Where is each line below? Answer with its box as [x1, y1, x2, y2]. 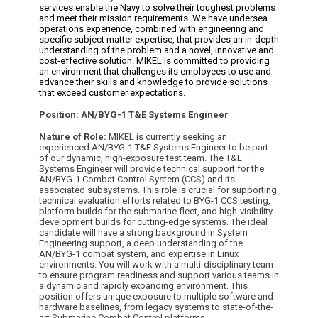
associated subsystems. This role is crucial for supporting [39, 185, 277, 195]
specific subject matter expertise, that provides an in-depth [39, 34, 279, 45]
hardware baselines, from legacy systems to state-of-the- [39, 302, 273, 312]
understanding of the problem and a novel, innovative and [39, 45, 274, 55]
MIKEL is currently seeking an [109, 131, 227, 142]
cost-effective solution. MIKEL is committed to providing [39, 55, 270, 66]
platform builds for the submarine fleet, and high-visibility [39, 206, 273, 216]
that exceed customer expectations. [39, 87, 185, 98]
